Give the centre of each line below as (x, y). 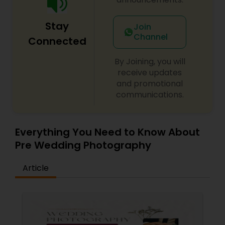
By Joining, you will (150, 62)
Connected (57, 41)
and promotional (150, 84)
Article (36, 168)
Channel (150, 37)
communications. (150, 95)
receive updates (150, 73)
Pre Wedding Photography (83, 145)
